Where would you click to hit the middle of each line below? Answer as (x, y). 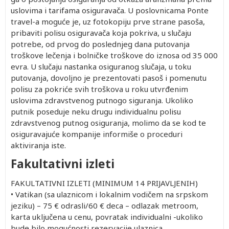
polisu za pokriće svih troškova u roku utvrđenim (99, 89)
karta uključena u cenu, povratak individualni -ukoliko (107, 216)
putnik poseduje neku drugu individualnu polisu (96, 111)
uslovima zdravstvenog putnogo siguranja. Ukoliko (102, 100)
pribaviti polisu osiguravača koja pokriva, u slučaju (101, 32)
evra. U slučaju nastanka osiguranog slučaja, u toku (101, 66)
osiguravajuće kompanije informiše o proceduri (97, 134)
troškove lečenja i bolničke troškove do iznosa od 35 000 (114, 55)
